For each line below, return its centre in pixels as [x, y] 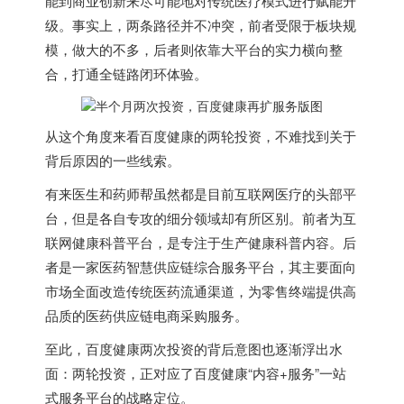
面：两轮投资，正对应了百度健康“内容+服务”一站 [196, 373]
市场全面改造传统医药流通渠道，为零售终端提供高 [201, 291]
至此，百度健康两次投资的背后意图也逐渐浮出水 [194, 349]
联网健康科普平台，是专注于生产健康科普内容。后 [201, 243]
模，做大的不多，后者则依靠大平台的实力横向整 [194, 49]
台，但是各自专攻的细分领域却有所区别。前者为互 [201, 218]
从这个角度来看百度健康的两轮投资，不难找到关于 [201, 136]
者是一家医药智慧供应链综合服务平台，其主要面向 [201, 267]
